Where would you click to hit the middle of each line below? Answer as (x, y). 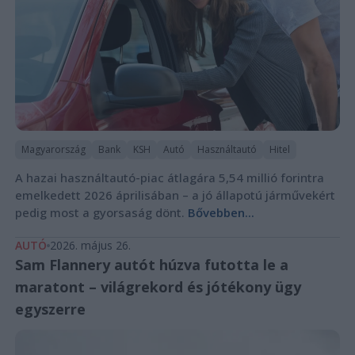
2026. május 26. (90, 245)
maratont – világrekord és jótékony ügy (158, 286)
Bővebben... (221, 212)
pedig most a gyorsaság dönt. (101, 212)
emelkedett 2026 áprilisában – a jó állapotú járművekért (175, 195)
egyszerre (50, 309)
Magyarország (53, 149)
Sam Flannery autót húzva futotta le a (151, 264)
